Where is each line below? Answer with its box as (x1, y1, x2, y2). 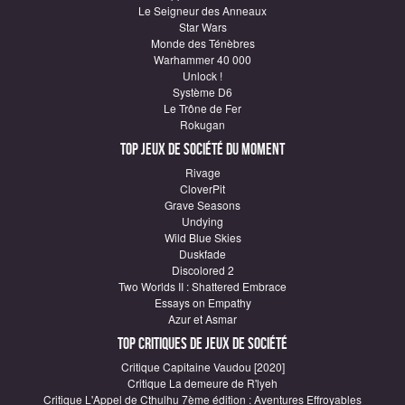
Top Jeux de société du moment (120, 139, 285, 159)
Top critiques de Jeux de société (118, 334, 287, 353)
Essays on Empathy (154, 294, 251, 310)
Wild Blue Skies (164, 229, 241, 245)
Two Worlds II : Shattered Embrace (118, 278, 287, 294)
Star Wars (178, 18, 227, 34)
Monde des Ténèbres (150, 34, 255, 51)
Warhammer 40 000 (154, 51, 251, 67)
